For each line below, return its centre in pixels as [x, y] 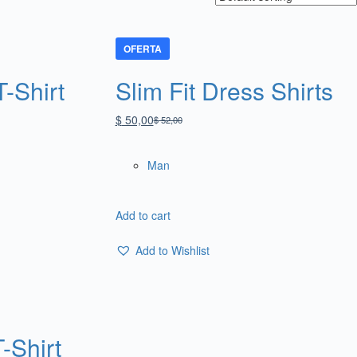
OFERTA [142, 48]
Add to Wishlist [172, 250]
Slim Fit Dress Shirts [224, 90]
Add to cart [143, 215]
